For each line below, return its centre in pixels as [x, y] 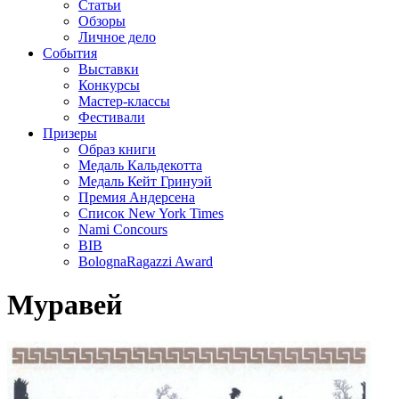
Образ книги [117, 149]
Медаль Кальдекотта [140, 165]
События [70, 53]
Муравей [65, 305]
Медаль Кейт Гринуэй [145, 181]
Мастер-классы [124, 101]
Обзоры [102, 21]
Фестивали [112, 117]
